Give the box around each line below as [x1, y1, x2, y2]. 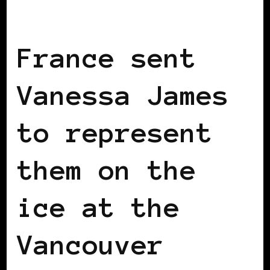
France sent [17, 43, 196, 73]
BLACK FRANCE [17, 14, 104, 26]
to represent [17, 118, 213, 148]
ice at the [17, 192, 180, 222]
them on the [17, 155, 196, 185]
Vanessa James [17, 80, 229, 110]
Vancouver [17, 230, 164, 260]
